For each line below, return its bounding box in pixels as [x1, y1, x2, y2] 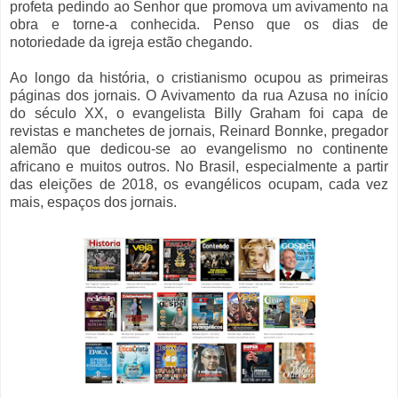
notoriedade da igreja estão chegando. [10, 34, 252, 50]
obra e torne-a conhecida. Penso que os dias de [10, 16, 388, 32]
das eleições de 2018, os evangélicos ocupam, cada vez [10, 176, 388, 192]
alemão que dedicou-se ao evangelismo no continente [10, 140, 388, 156]
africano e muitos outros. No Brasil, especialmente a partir [10, 158, 388, 174]
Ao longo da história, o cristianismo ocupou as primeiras [10, 69, 388, 85]
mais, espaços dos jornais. [10, 194, 177, 210]
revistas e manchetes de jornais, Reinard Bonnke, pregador [10, 123, 388, 139]
